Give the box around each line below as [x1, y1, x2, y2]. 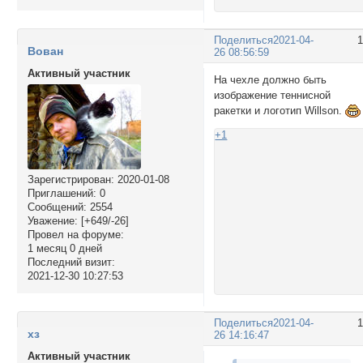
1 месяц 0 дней [27, 242, 102, 255]
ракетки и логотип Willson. [214, 104, 346, 117]
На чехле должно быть [214, 73, 327, 86]
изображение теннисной [214, 88, 331, 101]
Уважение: [27, 215, 78, 228]
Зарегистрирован [27, 173, 111, 186]
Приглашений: [27, 187, 96, 200]
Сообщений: [27, 201, 87, 214]
